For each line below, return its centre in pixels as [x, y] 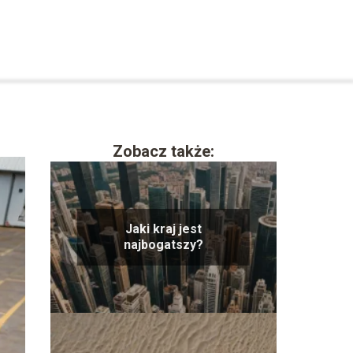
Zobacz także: [163, 151]
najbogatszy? [163, 245]
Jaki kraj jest [163, 229]
